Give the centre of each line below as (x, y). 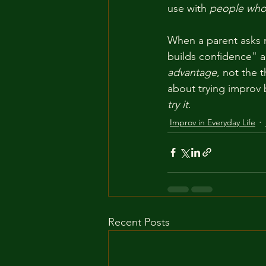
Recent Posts (139, 222)
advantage (192, 72)
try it (178, 104)
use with (189, 8)
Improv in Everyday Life (213, 122)
